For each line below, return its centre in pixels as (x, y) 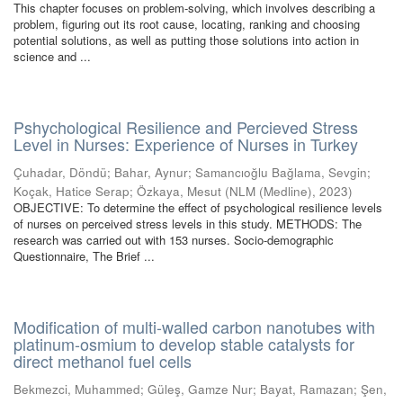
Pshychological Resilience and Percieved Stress (186, 127)
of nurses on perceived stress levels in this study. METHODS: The (188, 224)
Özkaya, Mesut (179, 191)
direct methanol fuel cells (103, 361)
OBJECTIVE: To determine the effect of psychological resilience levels (198, 207)
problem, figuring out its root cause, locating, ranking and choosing (187, 24)
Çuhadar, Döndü (60, 172)
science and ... (52, 56)
